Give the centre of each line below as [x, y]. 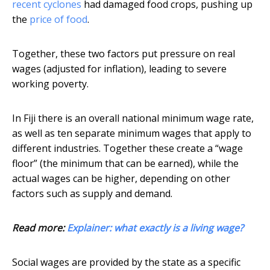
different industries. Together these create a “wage [127, 149]
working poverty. [50, 84]
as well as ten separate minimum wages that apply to [132, 133]
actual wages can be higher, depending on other [121, 179]
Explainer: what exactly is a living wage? [155, 228]
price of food [58, 20]
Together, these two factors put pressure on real [124, 54]
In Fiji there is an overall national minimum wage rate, [133, 118]
